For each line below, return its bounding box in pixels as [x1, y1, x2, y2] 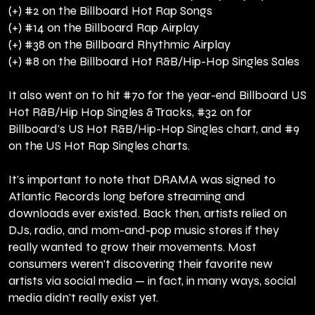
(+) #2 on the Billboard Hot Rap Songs [8, 4, 212, 19]
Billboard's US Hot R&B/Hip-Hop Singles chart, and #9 [8, 122, 300, 137]
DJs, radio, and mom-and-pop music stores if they [8, 223, 279, 238]
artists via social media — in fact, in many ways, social [8, 274, 296, 289]
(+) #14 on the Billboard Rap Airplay [8, 20, 199, 36]
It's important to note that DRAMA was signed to [8, 172, 276, 188]
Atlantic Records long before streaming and [8, 189, 245, 205]
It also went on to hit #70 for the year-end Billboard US [8, 88, 307, 103]
